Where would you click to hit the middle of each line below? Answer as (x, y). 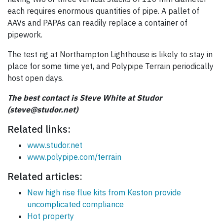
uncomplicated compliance (75, 204)
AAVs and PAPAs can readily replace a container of (97, 23)
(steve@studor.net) (43, 110)
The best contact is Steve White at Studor (85, 98)
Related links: (39, 129)
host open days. (36, 78)
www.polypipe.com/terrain (74, 157)
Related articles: (45, 177)
